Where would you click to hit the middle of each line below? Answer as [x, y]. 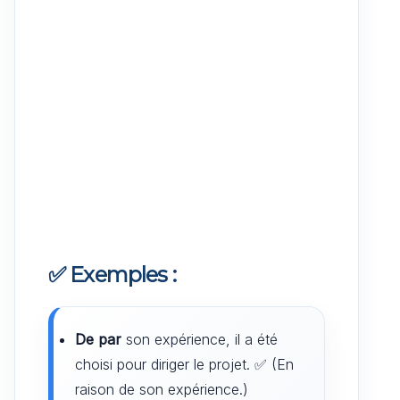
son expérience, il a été [200, 339]
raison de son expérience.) [162, 389]
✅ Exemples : [112, 274]
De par [98, 339]
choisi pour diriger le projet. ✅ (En [184, 364]
